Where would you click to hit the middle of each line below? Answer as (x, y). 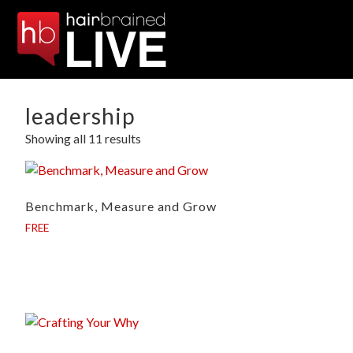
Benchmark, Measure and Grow (121, 206)
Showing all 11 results (83, 138)
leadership (80, 116)
